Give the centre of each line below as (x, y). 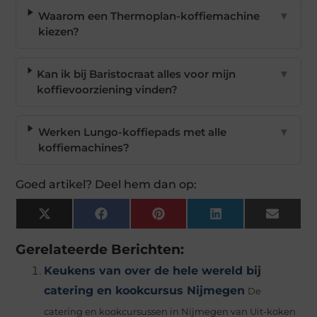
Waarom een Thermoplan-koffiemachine (149, 16)
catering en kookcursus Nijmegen (145, 291)
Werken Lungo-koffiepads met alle (132, 132)
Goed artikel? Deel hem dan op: (106, 185)
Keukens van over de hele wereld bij (153, 271)
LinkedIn (245, 219)
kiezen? (59, 32)
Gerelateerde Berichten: (100, 250)
